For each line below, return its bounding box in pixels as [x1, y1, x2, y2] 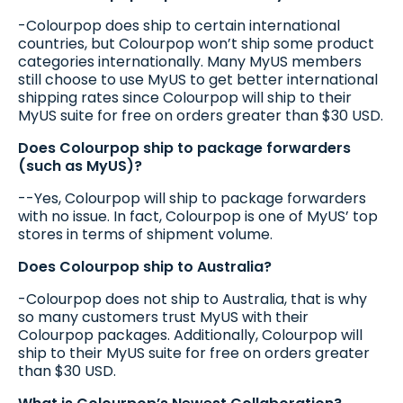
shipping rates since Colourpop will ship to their [18, 86, 352, 108]
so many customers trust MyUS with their [18, 306, 309, 327]
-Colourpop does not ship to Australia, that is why [18, 288, 367, 309]
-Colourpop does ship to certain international [18, 14, 340, 36]
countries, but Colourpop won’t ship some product [18, 32, 374, 54]
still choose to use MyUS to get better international [18, 68, 378, 90]
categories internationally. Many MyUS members [18, 50, 362, 72]
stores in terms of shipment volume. [18, 223, 273, 245]
